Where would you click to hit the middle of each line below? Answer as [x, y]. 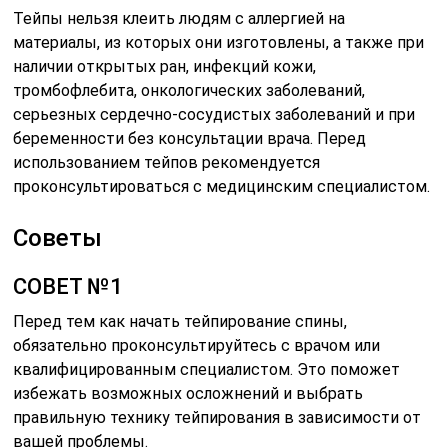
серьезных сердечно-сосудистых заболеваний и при [214, 115]
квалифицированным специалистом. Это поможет [207, 370]
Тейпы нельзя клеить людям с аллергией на [179, 19]
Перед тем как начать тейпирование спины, [180, 322]
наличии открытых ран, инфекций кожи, [165, 67]
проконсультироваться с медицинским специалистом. [222, 187]
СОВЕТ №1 [68, 287]
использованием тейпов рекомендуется [167, 163]
